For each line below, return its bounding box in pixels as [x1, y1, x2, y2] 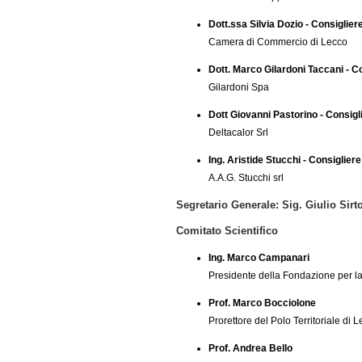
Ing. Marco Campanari [208, 252, 309, 263]
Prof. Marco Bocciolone [208, 297, 316, 309]
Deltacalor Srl [208, 127, 271, 138]
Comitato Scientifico [175, 225, 278, 237]
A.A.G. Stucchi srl [208, 172, 286, 183]
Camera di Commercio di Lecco [208, 36, 347, 48]
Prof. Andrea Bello [208, 343, 293, 354]
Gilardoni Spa [208, 82, 269, 93]
